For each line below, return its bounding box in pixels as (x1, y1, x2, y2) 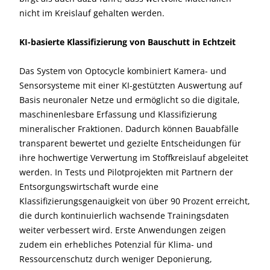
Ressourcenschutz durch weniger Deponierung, (19, 253, 212, 265)
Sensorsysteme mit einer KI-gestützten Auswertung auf (19, 80, 242, 91)
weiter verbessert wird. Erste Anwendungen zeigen (19, 224, 226, 236)
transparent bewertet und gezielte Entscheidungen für (19, 137, 241, 149)
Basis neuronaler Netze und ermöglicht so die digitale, (19, 94, 240, 105)
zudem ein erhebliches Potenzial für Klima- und (19, 239, 213, 250)
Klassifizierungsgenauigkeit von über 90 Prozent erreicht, (19, 195, 250, 207)
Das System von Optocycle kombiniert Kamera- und (19, 65, 227, 77)
